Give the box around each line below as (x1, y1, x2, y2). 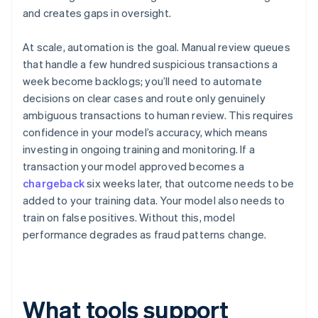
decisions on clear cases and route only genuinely (23, 91, 265, 106)
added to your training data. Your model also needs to (23, 193, 285, 208)
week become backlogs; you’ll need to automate (23, 74, 263, 89)
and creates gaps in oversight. (23, 6, 171, 21)
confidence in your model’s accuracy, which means (23, 125, 268, 140)
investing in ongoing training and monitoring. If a (23, 142, 256, 157)
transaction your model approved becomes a (23, 159, 245, 174)
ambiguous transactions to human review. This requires (23, 108, 294, 123)
